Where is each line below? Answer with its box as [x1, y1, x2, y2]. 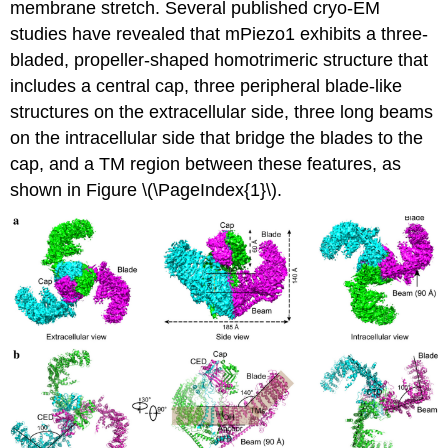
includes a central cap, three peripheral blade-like [10, 76, 403, 97]
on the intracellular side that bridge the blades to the [10, 128, 424, 149]
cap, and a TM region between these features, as [10, 154, 402, 175]
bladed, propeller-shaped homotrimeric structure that [10, 50, 429, 71]
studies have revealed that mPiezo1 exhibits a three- [10, 24, 429, 45]
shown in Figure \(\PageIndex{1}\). [10, 180, 283, 201]
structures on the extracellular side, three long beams [10, 102, 434, 123]
